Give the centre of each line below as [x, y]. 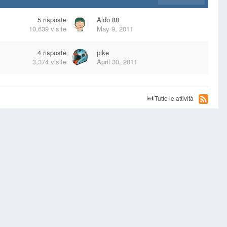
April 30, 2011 [117, 62]
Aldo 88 [108, 20]
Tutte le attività [174, 98]
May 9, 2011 [115, 29]
